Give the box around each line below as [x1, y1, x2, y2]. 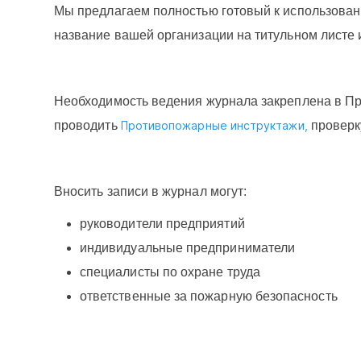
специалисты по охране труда [80, 265, 260, 279]
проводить [54, 118, 121, 132]
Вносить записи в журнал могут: [54, 185, 247, 198]
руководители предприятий [80, 217, 245, 230]
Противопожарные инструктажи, [120, 118, 311, 132]
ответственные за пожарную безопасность [80, 289, 338, 303]
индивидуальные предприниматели [80, 241, 296, 255]
